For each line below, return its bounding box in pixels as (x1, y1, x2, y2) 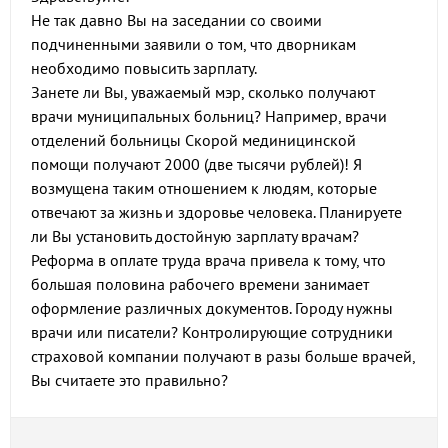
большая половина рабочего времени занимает (31, 274, 369, 294)
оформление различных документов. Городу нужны (31, 298, 393, 318)
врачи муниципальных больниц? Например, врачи (31, 106, 387, 126)
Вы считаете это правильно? (31, 370, 228, 390)
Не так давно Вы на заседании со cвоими (31, 10, 322, 30)
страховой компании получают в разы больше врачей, (31, 346, 415, 366)
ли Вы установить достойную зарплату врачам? (31, 226, 359, 246)
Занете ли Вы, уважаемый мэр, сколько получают (31, 82, 375, 102)
